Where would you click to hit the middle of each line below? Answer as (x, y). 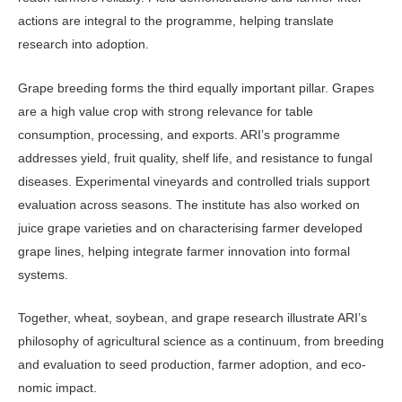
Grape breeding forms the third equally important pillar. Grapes (196, 87)
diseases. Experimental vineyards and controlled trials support (194, 181)
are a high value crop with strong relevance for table (166, 111)
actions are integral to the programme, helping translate (176, 21)
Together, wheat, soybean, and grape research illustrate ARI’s (192, 317)
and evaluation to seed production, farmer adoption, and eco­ (192, 364)
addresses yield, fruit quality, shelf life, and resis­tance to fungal (195, 157)
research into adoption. (83, 44)
